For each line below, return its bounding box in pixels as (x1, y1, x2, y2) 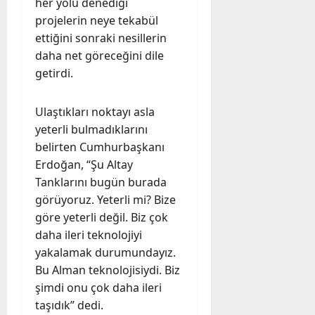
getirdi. (35, 65, 73, 81)
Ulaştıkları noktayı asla (35, 103, 155, 120)
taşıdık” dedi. (35, 297, 103, 313)
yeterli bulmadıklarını (35, 121, 148, 137)
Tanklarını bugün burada (35, 174, 167, 190)
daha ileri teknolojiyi (35, 226, 142, 243)
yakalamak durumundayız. (35, 244, 176, 260)
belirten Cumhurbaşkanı (35, 139, 165, 155)
